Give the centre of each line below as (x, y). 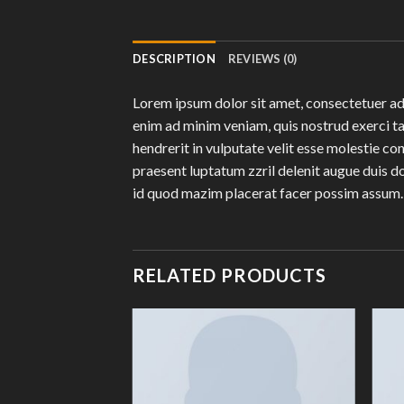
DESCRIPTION (174, 59)
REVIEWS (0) (262, 59)
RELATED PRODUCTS (230, 275)
